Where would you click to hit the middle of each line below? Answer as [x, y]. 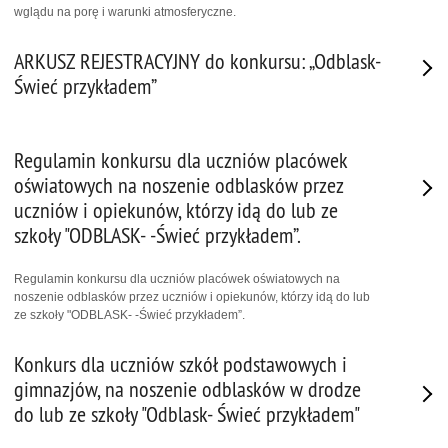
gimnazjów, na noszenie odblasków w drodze [187, 389]
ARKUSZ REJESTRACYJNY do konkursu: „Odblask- [197, 61]
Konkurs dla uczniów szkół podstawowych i [180, 364]
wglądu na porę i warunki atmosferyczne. [125, 11]
